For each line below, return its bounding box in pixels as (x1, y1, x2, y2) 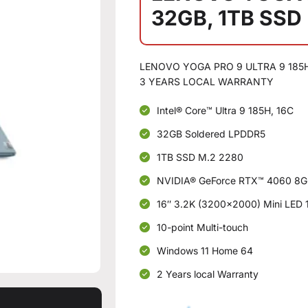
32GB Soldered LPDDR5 (157, 128, 266, 140)
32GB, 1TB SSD (151, 5, 302, 30)
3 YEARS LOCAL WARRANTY (140, 76, 274, 87)
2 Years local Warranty (157, 268, 259, 280)
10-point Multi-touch (157, 221, 249, 233)
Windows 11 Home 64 (157, 245, 254, 256)
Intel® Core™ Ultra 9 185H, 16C (157, 104, 294, 116)
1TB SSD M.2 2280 (157, 151, 244, 163)
